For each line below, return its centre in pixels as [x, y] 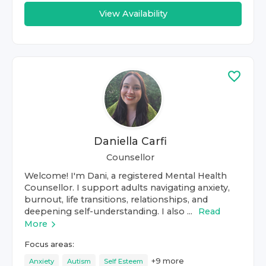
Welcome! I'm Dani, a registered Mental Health [126, 176]
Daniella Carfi [130, 141]
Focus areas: [49, 244]
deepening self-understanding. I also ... [108, 211]
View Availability [133, 14]
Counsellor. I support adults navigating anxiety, [127, 188]
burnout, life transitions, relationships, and [116, 199]
